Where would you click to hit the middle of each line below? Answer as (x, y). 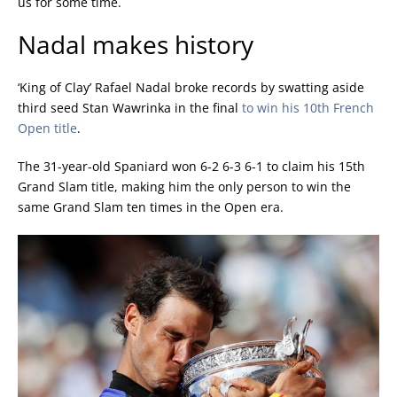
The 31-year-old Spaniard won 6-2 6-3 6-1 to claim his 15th (191, 167)
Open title (47, 128)
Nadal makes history (136, 45)
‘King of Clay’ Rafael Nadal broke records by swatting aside (191, 88)
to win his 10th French (308, 108)
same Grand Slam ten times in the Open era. (151, 207)
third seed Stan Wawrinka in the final (130, 108)
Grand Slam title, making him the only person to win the (184, 187)
